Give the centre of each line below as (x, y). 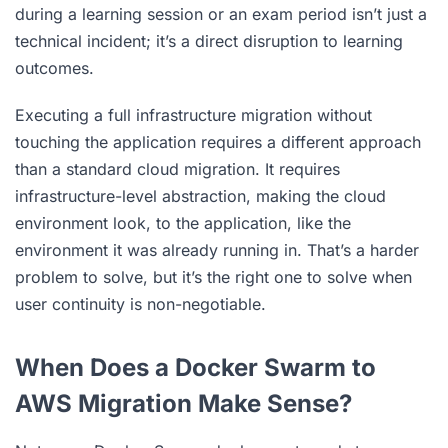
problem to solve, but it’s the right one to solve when (213, 276)
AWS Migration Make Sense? (183, 403)
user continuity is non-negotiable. (140, 303)
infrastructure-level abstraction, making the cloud (200, 195)
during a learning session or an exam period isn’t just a (221, 13)
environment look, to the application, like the (183, 222)
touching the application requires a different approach (218, 141)
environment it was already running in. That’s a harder (217, 249)
